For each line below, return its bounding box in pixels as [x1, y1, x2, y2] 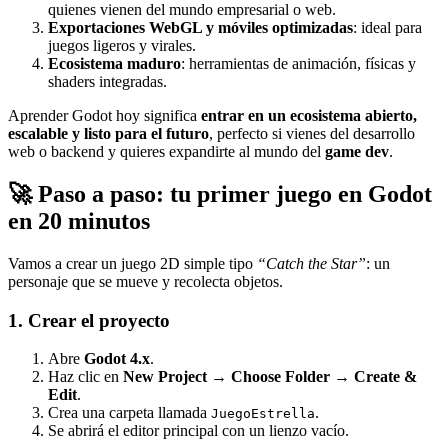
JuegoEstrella [211, 406, 315, 422]
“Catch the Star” [257, 254, 366, 272]
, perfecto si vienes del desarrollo [209, 125, 415, 143]
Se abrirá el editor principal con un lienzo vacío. [48, 422, 349, 440]
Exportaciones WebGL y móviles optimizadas [48, 19, 353, 37]
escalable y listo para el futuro [8, 125, 209, 143]
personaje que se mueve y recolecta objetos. [8, 272, 283, 290]
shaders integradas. [48, 73, 167, 91]
